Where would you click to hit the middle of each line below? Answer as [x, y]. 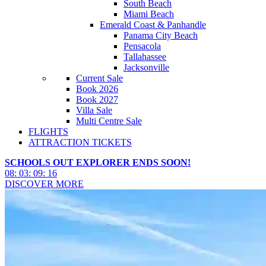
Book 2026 [97, 89]
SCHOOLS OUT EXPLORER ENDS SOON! [98, 162]
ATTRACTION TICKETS [80, 142]
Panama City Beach [161, 35]
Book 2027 [97, 99]
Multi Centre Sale [109, 121]
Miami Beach [149, 14]
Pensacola [142, 46]
